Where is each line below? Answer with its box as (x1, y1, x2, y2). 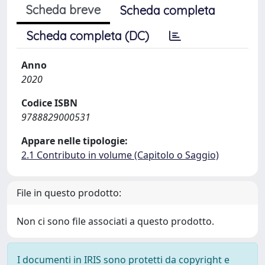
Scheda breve (26, 2, 101, 17)
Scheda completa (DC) (27, 28, 149, 43)
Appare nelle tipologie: (21, 134, 128, 147)
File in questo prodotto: (17, 186, 121, 199)
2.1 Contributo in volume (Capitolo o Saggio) (21, 148, 219, 161)
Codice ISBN (21, 96, 77, 109)
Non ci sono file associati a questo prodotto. (17, 215, 214, 228)
